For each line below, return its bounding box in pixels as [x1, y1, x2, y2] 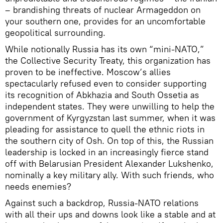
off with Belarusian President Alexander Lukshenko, [5, 158, 214, 169]
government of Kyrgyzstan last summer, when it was [5, 112, 216, 123]
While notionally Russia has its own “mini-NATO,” [5, 43, 204, 55]
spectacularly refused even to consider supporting [5, 78, 207, 89]
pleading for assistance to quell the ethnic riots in [5, 123, 205, 135]
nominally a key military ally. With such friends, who [5, 169, 214, 181]
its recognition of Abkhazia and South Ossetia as [5, 89, 199, 101]
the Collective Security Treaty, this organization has [5, 55, 211, 66]
